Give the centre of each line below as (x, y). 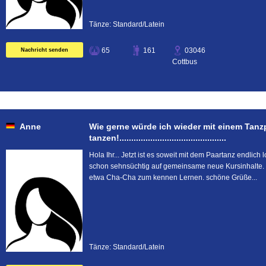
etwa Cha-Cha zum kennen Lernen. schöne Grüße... (173, 178)
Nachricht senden (45, 50)
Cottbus (185, 62)
